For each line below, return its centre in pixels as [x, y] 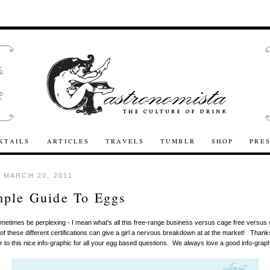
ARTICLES [68, 141]
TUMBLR [178, 141]
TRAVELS [125, 141]
